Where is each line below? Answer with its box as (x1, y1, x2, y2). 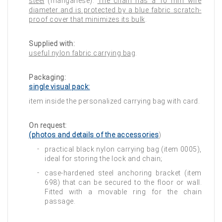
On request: (29, 121, 67, 129)
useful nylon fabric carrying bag (29, 49, 135, 57)
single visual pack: (29, 83, 90, 91)
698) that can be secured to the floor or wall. (45, 178, 202, 186)
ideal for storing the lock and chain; (45, 155, 163, 163)
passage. (45, 197, 75, 205)
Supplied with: (29, 40, 75, 48)
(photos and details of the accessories (29, 131, 159, 139)
